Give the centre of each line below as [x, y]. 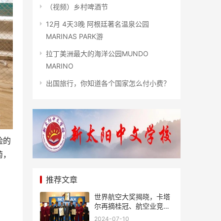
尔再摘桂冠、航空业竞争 [132, 206]
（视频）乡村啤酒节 [77, 7]
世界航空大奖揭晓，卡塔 [132, 197]
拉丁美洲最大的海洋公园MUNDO [97, 54]
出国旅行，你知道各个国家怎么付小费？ [108, 83]
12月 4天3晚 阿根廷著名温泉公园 [97, 24]
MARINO [60, 66]
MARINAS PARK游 [74, 36]
